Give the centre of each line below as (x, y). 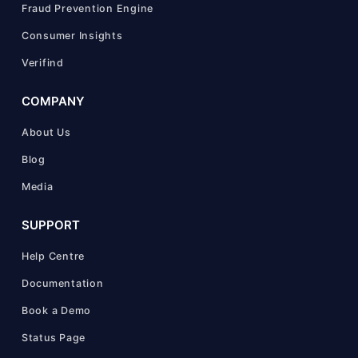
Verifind (42, 62)
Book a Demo (56, 310)
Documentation (62, 283)
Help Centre (53, 256)
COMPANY (53, 101)
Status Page (54, 337)
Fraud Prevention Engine (88, 8)
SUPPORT (50, 225)
